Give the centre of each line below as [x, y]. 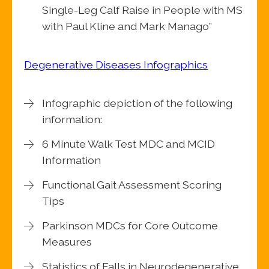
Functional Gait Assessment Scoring [132, 185]
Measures [67, 242]
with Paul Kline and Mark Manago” [127, 26]
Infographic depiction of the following [138, 103]
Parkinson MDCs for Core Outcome [130, 226]
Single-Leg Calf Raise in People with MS [143, 10]
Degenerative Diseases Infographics [116, 65]
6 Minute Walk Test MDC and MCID [129, 144]
